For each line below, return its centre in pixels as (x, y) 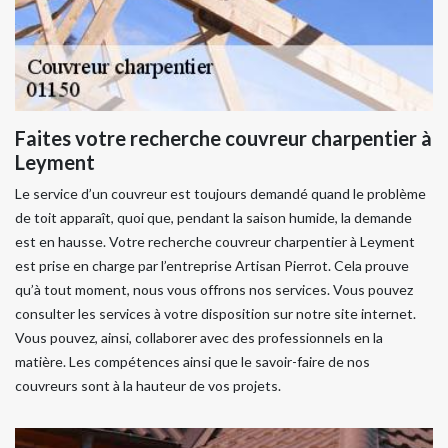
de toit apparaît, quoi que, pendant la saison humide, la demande (213, 217)
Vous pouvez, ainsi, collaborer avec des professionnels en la (199, 337)
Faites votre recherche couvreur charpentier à (223, 138)
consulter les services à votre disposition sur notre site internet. (215, 313)
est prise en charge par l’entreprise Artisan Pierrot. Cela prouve (212, 265)
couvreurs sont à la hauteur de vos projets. (148, 385)
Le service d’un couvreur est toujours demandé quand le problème (220, 193)
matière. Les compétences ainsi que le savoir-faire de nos (192, 361)
